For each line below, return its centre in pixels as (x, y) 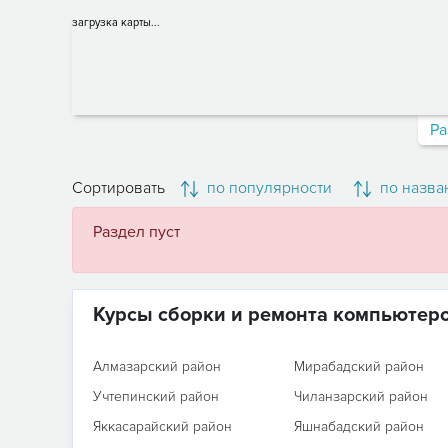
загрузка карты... (116, 22)
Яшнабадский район (358, 426)
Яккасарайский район (162, 426)
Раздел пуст (136, 232)
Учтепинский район (156, 396)
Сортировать (118, 188)
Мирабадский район (358, 366)
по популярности (267, 188)
